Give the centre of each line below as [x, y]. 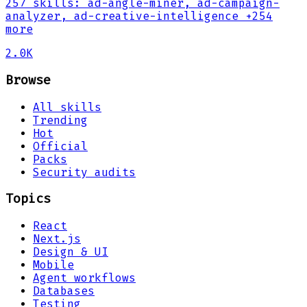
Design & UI [71, 252]
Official [60, 146]
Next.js [57, 239]
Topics [28, 199]
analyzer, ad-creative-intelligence [122, 16]
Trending [60, 120]
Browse [28, 81]
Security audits [84, 172]
